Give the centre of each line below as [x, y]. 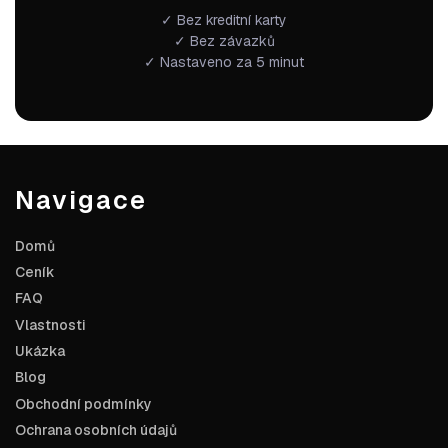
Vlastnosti [50, 324]
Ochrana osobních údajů [96, 429]
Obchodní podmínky [83, 403]
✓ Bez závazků [224, 40]
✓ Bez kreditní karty [224, 19]
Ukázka [40, 350]
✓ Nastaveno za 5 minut [224, 61]
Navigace [81, 199]
